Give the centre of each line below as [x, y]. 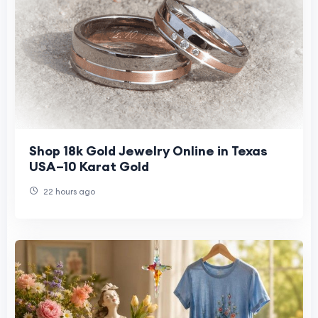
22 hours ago [68, 192]
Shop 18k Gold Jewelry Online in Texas [148, 151]
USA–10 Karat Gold [89, 167]
